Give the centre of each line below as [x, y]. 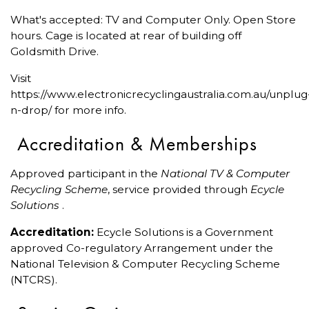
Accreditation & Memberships [137, 144]
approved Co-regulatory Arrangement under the [142, 248]
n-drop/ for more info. [68, 110]
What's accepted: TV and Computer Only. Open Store [153, 20]
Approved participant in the [86, 174]
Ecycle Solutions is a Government [183, 232]
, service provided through [179, 190]
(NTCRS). [34, 280]
